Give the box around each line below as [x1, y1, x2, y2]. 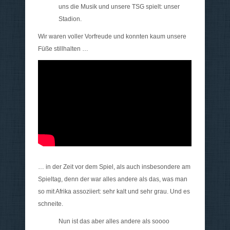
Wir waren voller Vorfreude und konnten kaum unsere [38, 32, 186, 40]
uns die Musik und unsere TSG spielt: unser [59, 3, 180, 10]
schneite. [38, 200, 63, 207]
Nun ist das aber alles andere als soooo [59, 217, 169, 225]
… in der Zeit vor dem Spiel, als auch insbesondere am [38, 163, 190, 170]
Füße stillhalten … [38, 45, 88, 52]
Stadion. [59, 15, 82, 23]
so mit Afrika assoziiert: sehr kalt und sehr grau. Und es [38, 187, 190, 195]
